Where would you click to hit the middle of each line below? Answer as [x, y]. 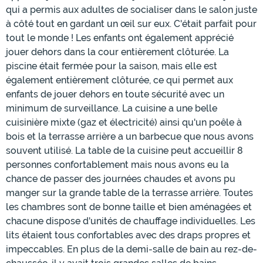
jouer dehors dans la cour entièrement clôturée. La [117, 52]
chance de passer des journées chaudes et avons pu [121, 179]
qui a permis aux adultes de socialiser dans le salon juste [131, 10]
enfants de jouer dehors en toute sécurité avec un [115, 95]
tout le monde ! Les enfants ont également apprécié [120, 38]
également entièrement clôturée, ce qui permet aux [119, 80]
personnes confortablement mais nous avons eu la [117, 165]
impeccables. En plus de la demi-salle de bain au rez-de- [131, 249]
